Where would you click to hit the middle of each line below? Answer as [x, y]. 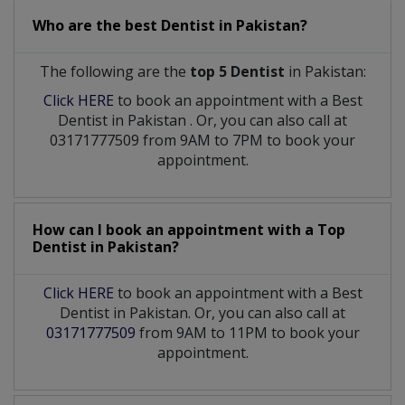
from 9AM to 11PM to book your [247, 332]
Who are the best [97, 25]
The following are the [114, 71]
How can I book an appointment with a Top [189, 229]
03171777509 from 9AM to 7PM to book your [202, 140]
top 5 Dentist [237, 71]
